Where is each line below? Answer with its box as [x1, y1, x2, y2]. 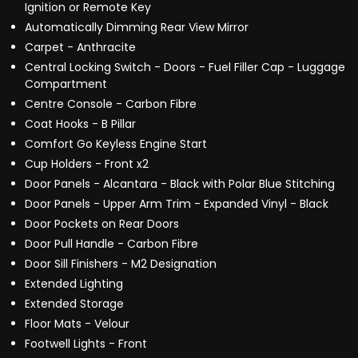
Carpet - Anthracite [25, 39, 136, 56]
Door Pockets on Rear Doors [25, 216, 179, 233]
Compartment [25, 76, 107, 93]
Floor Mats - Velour [25, 316, 129, 332]
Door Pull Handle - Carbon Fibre [25, 236, 198, 253]
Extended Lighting [25, 276, 123, 292]
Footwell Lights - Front [25, 336, 147, 352]
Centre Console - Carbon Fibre [25, 96, 197, 113]
